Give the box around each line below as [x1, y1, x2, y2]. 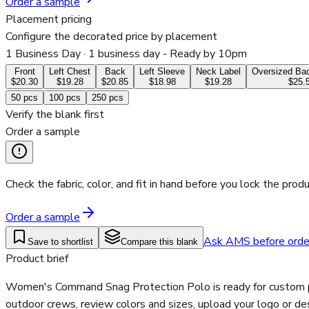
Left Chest [49, 66, 90, 77]
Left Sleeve [139, 66, 185, 77]
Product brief [6, 251, 68, 267]
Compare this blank [121, 237, 198, 248]
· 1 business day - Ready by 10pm [81, 46, 247, 62]
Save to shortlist [28, 237, 93, 248]
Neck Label [196, 66, 241, 77]
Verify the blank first [6, 107, 104, 123]
